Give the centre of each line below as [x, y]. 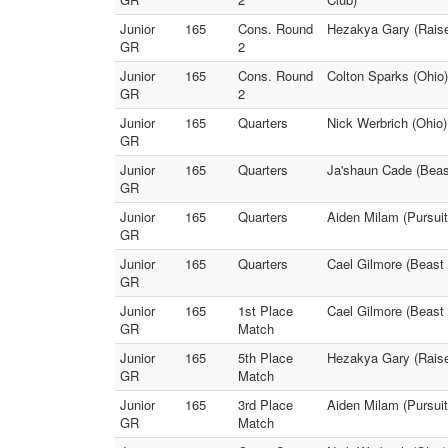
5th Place [265, 357]
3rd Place [265, 404]
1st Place [265, 310]
